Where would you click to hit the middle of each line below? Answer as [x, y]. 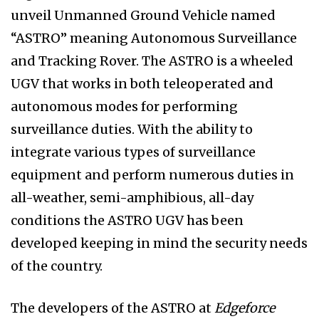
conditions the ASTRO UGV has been [127, 221]
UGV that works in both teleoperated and [142, 84]
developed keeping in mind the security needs [159, 244]
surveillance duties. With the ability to [132, 130]
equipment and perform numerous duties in [152, 175]
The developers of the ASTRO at [111, 308]
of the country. [57, 266]
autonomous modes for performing [124, 107]
